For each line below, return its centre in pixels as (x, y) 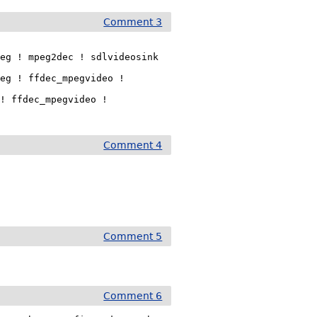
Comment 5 (133, 236)
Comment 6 (133, 296)
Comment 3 (133, 22)
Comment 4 (133, 145)
